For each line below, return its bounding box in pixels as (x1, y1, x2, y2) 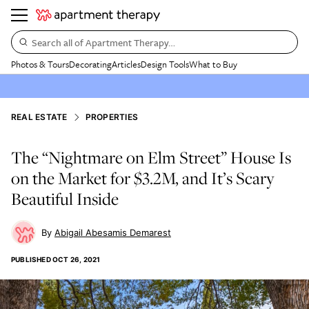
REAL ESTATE (11, 112, 68, 122)
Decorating (69, 57, 112, 71)
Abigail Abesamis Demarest (54, 227, 171, 238)
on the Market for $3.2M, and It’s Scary (11, 167, 275, 189)
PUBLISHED (11, 255, 51, 263)
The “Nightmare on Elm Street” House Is (11, 146, 291, 168)
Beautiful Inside (11, 188, 119, 210)
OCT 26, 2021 (52, 255, 101, 263)
